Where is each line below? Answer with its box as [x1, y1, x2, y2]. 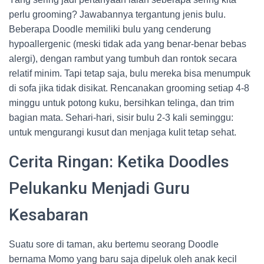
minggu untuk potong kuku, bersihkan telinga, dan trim [9, 98, 234, 108]
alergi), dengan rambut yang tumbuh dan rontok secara [9, 54, 237, 64]
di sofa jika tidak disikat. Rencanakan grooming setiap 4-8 [9, 83, 249, 93]
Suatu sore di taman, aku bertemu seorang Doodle [9, 239, 219, 249]
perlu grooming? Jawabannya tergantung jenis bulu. [9, 9, 226, 19]
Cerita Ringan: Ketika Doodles [9, 152, 229, 171]
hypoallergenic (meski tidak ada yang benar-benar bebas [9, 39, 246, 49]
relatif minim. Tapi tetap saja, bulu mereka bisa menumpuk [9, 68, 250, 78]
